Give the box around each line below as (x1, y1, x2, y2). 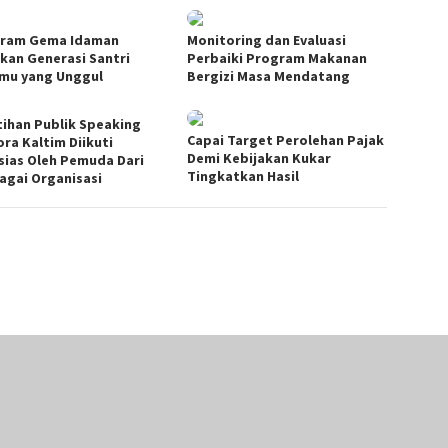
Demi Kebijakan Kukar (187, 148, 332, 167)
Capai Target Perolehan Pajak (187, 130, 385, 149)
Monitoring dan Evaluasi (187, 30, 347, 49)
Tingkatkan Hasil (187, 166, 300, 185)
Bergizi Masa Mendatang (187, 66, 351, 85)
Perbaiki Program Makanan (187, 48, 368, 67)
